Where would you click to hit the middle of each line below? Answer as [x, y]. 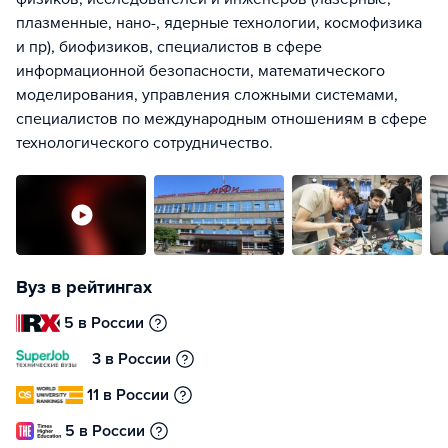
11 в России [128, 395]
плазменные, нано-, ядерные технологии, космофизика [219, 23]
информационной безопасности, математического [200, 71]
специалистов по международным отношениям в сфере [221, 119]
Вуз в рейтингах [84, 287]
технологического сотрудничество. [144, 143]
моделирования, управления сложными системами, [207, 95]
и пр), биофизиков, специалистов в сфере [169, 47]
